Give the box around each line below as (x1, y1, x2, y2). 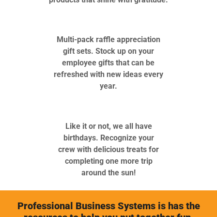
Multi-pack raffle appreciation (56, 35, 160, 45)
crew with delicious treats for (58, 144, 159, 154)
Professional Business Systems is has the (17, 200, 200, 212)
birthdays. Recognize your (63, 133, 154, 142)
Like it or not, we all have (65, 121, 152, 131)
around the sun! (81, 168, 136, 177)
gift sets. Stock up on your (62, 46, 154, 56)
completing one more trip (64, 156, 153, 166)
